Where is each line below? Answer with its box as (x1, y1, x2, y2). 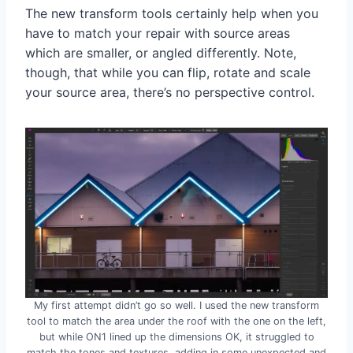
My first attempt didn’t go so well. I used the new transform (34, 299, 319, 312)
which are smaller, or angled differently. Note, (25, 45, 296, 61)
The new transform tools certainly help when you (25, 6, 318, 22)
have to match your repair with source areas (25, 25, 290, 42)
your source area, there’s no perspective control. (25, 84, 314, 101)
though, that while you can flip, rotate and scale (25, 65, 310, 81)
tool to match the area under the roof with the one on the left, (27, 315, 326, 328)
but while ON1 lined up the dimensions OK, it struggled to (39, 331, 314, 344)
